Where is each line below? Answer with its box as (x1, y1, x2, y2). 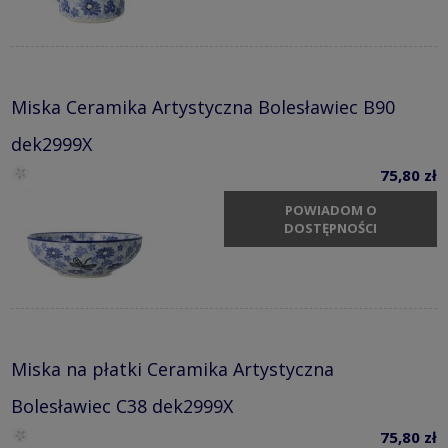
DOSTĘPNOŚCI (284, 219, 377, 238)
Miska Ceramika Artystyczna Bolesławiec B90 (11, 94, 395, 119)
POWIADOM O (284, 201, 377, 220)
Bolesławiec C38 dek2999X (11, 393, 233, 418)
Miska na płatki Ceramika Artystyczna (11, 356, 334, 381)
